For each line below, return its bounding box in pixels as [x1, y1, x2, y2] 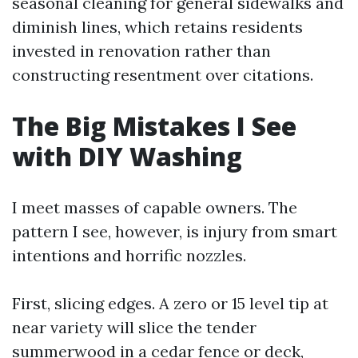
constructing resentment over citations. [12, 65, 313, 85]
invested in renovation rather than [12, 41, 271, 61]
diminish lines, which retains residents [12, 17, 303, 37]
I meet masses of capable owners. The [12, 197, 297, 217]
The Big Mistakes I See [12, 109, 296, 143]
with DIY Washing [12, 139, 242, 173]
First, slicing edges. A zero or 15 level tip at [12, 293, 328, 313]
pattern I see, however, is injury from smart [12, 221, 337, 241]
